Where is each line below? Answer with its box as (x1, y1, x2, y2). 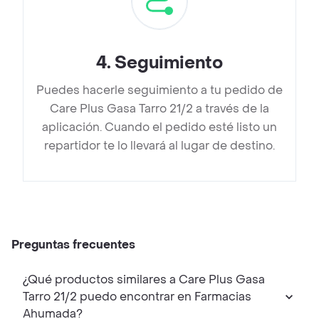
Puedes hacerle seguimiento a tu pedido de (36, 83, 283, 98)
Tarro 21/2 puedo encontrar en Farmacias (23, 289, 80, 305)
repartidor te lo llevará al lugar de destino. (44, 138, 275, 154)
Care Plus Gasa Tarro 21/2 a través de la (50, 101, 269, 117)
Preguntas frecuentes (11, 237, 135, 253)
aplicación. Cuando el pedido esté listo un (42, 120, 277, 135)
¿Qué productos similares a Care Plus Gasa (23, 272, 179, 288)
